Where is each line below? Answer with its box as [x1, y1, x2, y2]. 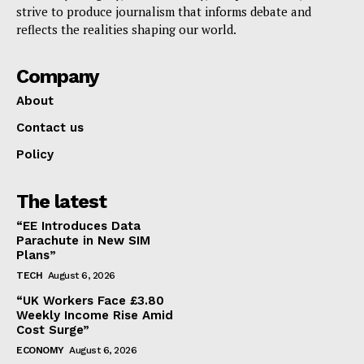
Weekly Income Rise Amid [16, 308, 173, 323]
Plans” [16, 248, 56, 263]
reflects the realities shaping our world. [16, 21, 236, 38]
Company [16, 65, 99, 89]
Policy [16, 147, 54, 162]
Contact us [16, 120, 84, 136]
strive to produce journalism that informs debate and [16, 3, 311, 20]
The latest [16, 190, 106, 214]
